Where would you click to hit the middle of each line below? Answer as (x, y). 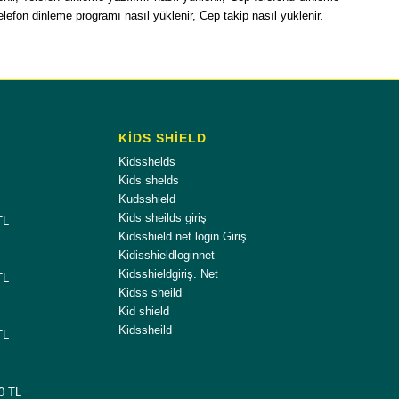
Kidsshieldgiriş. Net (168, 273)
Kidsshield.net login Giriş (182, 236)
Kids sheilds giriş (162, 217)
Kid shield (143, 311)
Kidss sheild (150, 292)
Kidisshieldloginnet (166, 255)
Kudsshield (147, 199)
